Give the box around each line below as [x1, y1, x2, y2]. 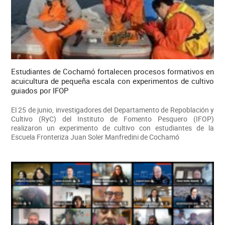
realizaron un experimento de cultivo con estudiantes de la [11, 123, 214, 133]
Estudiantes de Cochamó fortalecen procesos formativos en [11, 66, 214, 77]
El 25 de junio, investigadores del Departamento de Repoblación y [11, 105, 214, 115]
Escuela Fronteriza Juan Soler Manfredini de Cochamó [11, 132, 179, 142]
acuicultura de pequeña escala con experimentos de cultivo [11, 76, 214, 86]
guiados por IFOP [11, 85, 68, 96]
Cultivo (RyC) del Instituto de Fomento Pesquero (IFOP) [11, 114, 214, 124]
